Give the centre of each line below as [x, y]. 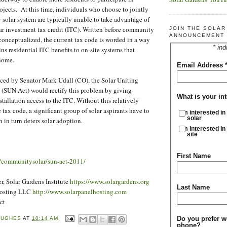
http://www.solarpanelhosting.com [80, 191]
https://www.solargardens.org [110, 181]
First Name [194, 156]
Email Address [201, 65]
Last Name [193, 187]
